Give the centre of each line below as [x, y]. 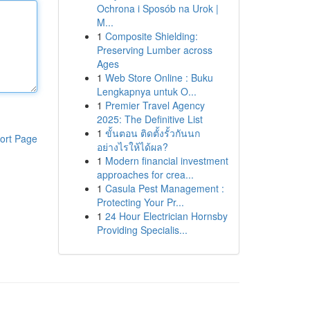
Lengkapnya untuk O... [146, 91]
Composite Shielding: [151, 36]
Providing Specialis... [142, 230]
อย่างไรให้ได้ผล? [132, 147]
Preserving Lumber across [154, 50]
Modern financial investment [166, 161]
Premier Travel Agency [155, 105]
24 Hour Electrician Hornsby [166, 216]
